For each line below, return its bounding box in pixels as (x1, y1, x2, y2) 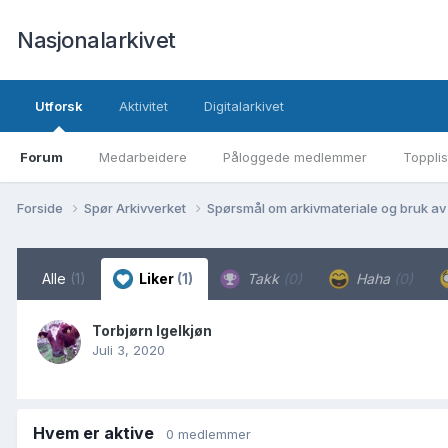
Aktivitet (119, 98, 168, 114)
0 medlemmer (166, 425, 251, 442)
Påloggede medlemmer (223, 149, 367, 165)
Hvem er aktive (33, 422, 166, 443)
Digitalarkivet (204, 98, 284, 114)
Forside (17, 199, 66, 216)
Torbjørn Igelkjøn (92, 321, 212, 339)
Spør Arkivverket (84, 199, 189, 216)
